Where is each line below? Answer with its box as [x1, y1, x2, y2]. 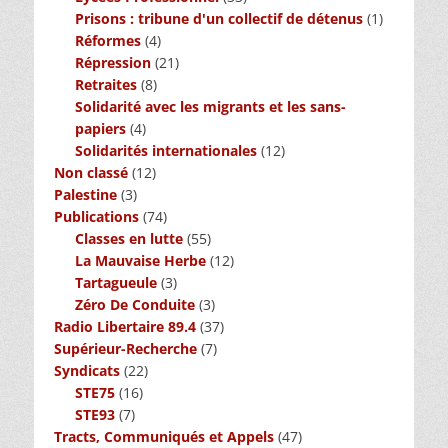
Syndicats [54, 360, 120, 380]
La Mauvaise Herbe [75, 250, 206, 270]
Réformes [75, 30, 141, 50]
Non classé [54, 162, 128, 182]
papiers [75, 118, 126, 138]
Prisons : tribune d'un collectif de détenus [75, 8, 363, 28]
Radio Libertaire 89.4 [54, 316, 196, 336]
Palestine [54, 184, 117, 204]
